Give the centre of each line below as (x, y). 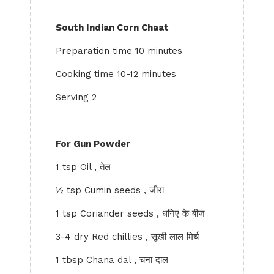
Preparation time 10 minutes (119, 51)
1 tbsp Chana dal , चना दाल (112, 260)
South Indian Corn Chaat (112, 28)
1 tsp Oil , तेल (83, 167)
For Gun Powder (93, 144)
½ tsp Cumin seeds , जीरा (110, 190)
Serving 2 (76, 97)
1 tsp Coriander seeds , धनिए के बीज (130, 213)
